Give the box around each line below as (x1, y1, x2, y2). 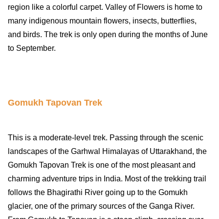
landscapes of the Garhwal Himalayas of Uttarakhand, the (8, 147, 207, 156)
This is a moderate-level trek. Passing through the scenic (8, 133, 203, 142)
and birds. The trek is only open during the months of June (8, 30, 208, 39)
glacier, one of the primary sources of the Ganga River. (8, 202, 195, 211)
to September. (8, 44, 56, 52)
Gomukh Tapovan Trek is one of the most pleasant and (8, 161, 196, 170)
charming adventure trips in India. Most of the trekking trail (8, 175, 206, 183)
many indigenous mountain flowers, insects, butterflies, (8, 16, 197, 25)
